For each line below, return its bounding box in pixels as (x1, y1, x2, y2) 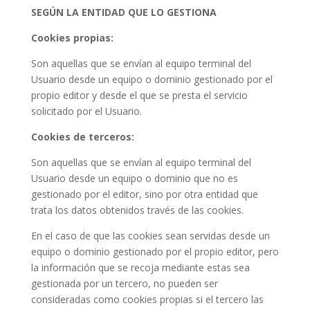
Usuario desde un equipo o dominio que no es (30, 172, 238, 185)
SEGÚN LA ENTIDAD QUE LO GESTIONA (30, 6, 217, 19)
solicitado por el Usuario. (30, 104, 142, 118)
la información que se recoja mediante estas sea (30, 261, 250, 274)
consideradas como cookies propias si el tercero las (30, 293, 264, 306)
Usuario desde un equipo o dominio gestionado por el (30, 73, 273, 86)
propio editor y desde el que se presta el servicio (30, 89, 248, 102)
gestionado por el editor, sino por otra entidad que (30, 188, 258, 201)
